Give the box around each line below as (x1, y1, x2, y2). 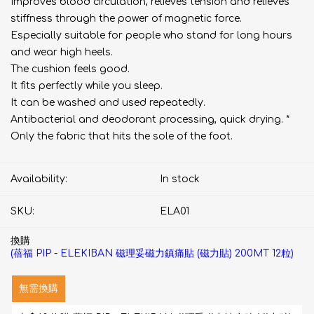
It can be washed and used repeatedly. (11, 97, 205, 108)
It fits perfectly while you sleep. (11, 81, 163, 91)
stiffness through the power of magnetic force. (11, 13, 242, 24)
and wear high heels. (11, 47, 113, 57)
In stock (160, 174, 200, 184)
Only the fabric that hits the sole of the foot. (11, 131, 233, 142)
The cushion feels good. (11, 64, 130, 74)
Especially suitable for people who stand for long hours (11, 30, 292, 41)
